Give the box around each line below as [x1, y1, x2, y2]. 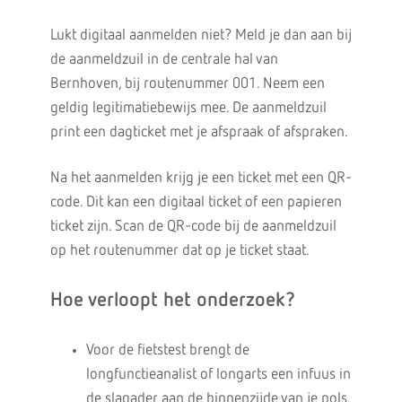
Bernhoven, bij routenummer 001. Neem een [49, 76, 325, 92]
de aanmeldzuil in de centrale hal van [49, 52, 278, 67]
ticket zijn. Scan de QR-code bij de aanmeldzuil [49, 219, 336, 234]
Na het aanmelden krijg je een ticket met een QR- [49, 170, 352, 186]
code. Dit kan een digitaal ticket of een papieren [49, 195, 342, 210]
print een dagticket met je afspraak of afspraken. [49, 125, 348, 140]
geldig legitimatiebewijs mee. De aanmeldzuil [49, 100, 327, 116]
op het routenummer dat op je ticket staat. [49, 243, 310, 258]
